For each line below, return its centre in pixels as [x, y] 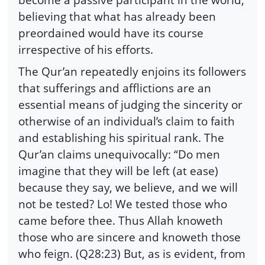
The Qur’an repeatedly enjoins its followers [132, 72]
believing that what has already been [117, 16]
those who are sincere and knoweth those [130, 237]
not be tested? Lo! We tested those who [123, 204]
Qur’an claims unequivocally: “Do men [119, 154]
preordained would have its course [111, 33]
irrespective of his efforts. [86, 49]
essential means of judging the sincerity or [130, 105]
